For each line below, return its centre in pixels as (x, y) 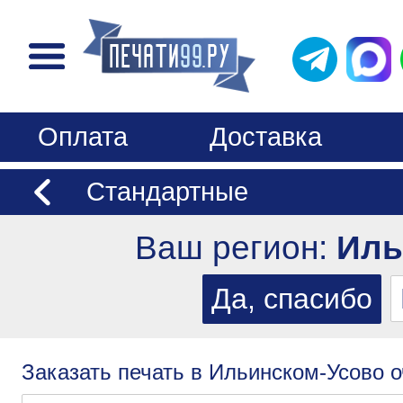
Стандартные (167, 191)
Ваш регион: (236, 247)
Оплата (83, 136)
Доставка (266, 136)
